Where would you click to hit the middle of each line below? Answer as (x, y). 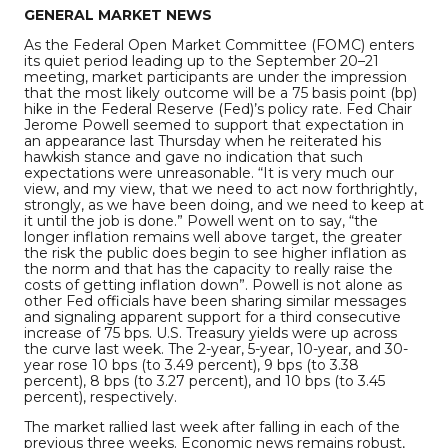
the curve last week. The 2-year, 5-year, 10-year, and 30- (216, 348)
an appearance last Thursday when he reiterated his (202, 140)
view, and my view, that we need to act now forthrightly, (220, 188)
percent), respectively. (100, 396)
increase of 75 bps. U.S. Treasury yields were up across (210, 332)
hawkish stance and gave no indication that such (193, 156)
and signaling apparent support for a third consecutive (212, 316)
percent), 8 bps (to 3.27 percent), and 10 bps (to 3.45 (204, 380)
